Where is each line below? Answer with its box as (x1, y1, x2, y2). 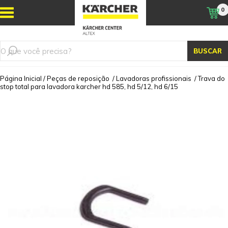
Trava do (198, 74, 225, 82)
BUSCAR (193, 47, 222, 55)
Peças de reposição (47, 74, 109, 82)
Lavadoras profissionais (116, 74, 191, 82)
